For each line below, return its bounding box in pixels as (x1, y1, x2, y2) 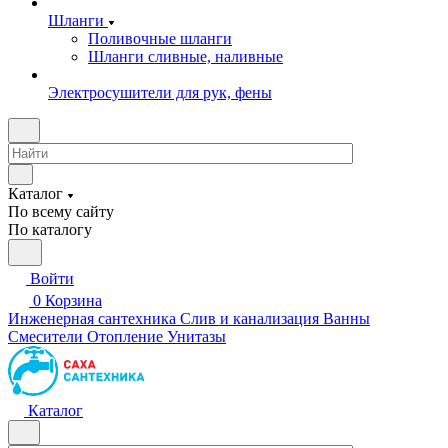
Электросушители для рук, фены (48, 84, 272, 101)
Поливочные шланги (88, 30, 232, 47)
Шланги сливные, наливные (88, 48, 283, 65)
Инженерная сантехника (8, 310, 176, 327)
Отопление (87, 328, 163, 345)
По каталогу (8, 221, 92, 238)
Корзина (45, 292, 102, 309)
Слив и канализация (180, 310, 319, 327)
